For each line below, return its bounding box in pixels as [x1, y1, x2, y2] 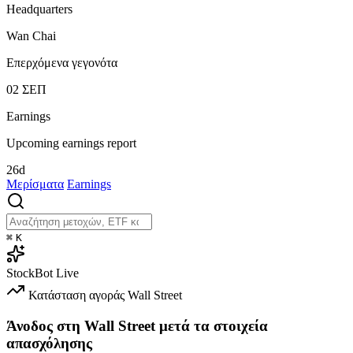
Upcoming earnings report [6, 136, 136, 150]
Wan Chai [6, 28, 56, 43]
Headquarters [6, 2, 72, 16]
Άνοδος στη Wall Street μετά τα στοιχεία [6, 317, 268, 334]
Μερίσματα [6, 176, 64, 191]
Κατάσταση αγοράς [28, 288, 124, 302]
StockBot [6, 266, 53, 280]
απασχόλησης [6, 334, 92, 351]
